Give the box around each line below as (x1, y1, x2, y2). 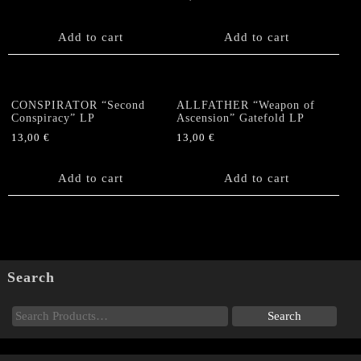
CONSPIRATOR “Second (11, 99, 145, 112)
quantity (7, 13, 55, 27)
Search (6, 268, 55, 285)
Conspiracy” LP (11, 112, 95, 125)
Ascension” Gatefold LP (176, 112, 305, 125)
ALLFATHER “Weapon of (176, 99, 316, 112)
